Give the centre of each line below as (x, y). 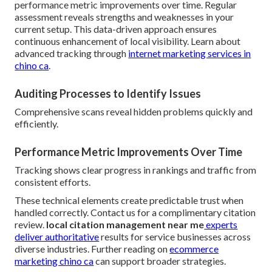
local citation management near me (125, 225)
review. (31, 225)
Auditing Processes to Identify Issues (108, 94)
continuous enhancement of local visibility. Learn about (128, 41)
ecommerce (194, 249)
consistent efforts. (53, 182)
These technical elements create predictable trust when (129, 200)
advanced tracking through (72, 53)
